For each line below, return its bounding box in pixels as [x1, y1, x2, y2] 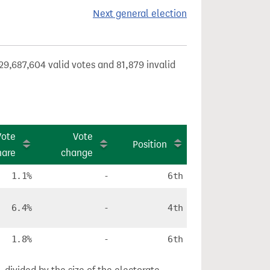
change [61, 147, 93, 159]
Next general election [93, 8, 187, 19]
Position [133, 139, 167, 150]
